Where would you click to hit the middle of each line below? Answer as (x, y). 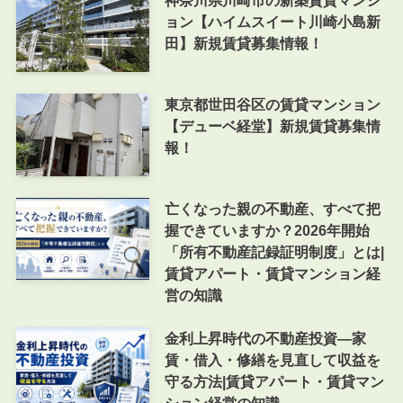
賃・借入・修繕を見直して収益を (272, 359)
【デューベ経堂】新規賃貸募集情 (272, 125)
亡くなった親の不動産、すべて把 (272, 208)
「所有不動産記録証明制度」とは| (274, 251)
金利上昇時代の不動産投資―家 (265, 338)
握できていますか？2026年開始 (267, 230)
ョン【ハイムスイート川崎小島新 (272, 22)
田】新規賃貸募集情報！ (243, 43)
